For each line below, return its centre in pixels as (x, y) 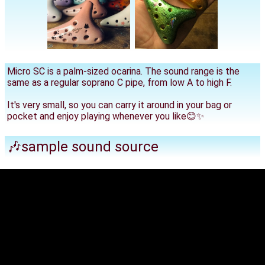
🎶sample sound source (83, 147)
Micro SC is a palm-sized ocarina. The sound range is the (123, 71)
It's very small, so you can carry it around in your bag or (119, 105)
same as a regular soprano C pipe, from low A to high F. (119, 83)
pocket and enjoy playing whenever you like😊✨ (106, 116)
